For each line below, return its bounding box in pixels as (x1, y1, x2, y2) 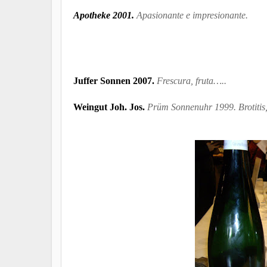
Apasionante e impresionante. (136, 10, 248, 20)
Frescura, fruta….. (157, 75, 226, 86)
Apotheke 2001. (73, 10, 134, 20)
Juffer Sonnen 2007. (73, 75, 157, 86)
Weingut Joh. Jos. (73, 101, 147, 112)
